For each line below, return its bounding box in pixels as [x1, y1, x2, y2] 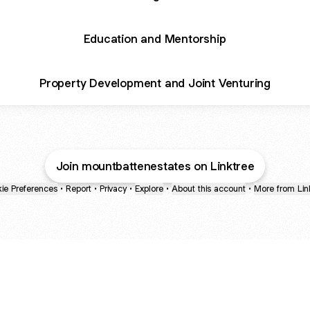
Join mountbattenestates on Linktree [55, 158, 255, 174]
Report [66, 183, 91, 194]
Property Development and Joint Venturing [39, 75, 271, 91]
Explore [135, 183, 163, 194]
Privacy [100, 183, 127, 194]
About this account [172, 183, 246, 194]
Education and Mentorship [84, 30, 226, 46]
